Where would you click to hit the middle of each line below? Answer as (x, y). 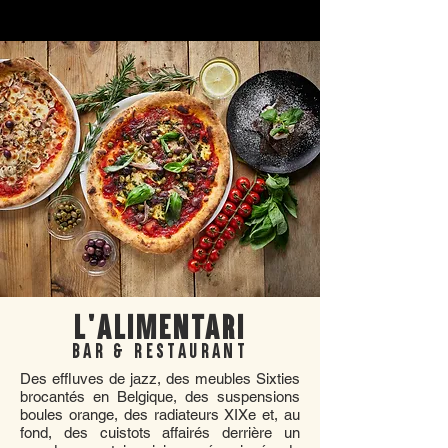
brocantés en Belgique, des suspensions (160, 396)
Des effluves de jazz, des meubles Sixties (160, 378)
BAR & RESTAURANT (160, 350)
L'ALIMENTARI (160, 326)
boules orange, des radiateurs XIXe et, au (160, 414)
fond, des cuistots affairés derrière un (160, 432)
